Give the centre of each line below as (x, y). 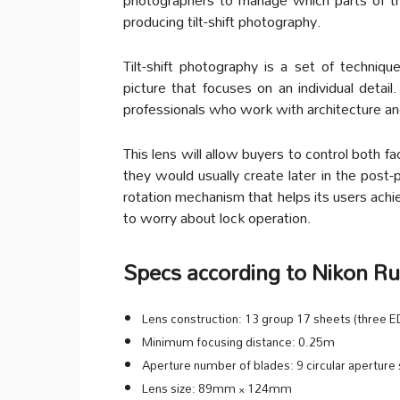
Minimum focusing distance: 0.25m (238, 342)
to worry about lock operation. (217, 217)
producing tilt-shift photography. (222, 21)
